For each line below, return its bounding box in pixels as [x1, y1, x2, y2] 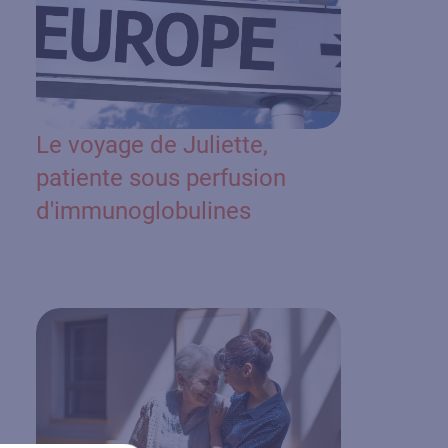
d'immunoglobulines [36, 196, 252, 225]
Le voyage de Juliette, [36, 130, 269, 159]
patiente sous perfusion [36, 163, 287, 192]
